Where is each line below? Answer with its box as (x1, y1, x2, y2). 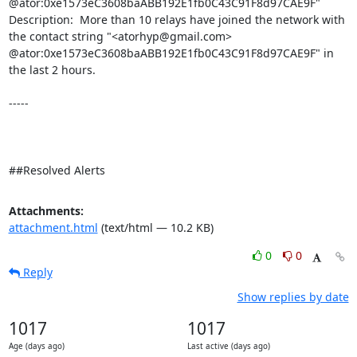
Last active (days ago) (186, 341, 270, 351)
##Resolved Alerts (8, 163, 105, 178)
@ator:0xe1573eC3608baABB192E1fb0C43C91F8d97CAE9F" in (8, 45, 334, 61)
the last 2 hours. (8, 62, 99, 77)
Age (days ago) (8, 341, 65, 351)
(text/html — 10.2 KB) (97, 220, 214, 235)
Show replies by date (237, 289, 349, 304)
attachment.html (8, 220, 98, 235)
